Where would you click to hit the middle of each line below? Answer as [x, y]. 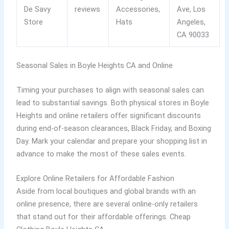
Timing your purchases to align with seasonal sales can [110, 90]
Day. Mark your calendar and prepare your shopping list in [111, 141]
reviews [88, 9]
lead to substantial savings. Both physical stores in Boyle [112, 102]
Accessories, [138, 9]
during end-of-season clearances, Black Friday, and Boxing [113, 128]
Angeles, [191, 22]
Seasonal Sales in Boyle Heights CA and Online [94, 65]
